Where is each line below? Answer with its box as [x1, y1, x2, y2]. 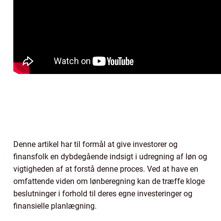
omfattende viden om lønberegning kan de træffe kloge [13, 176, 205, 186]
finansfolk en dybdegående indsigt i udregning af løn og [13, 151, 207, 161]
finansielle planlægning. [13, 201, 97, 211]
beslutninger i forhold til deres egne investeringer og [13, 188, 192, 198]
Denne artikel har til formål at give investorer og [13, 139, 178, 149]
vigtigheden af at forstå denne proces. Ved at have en [13, 164, 198, 174]
